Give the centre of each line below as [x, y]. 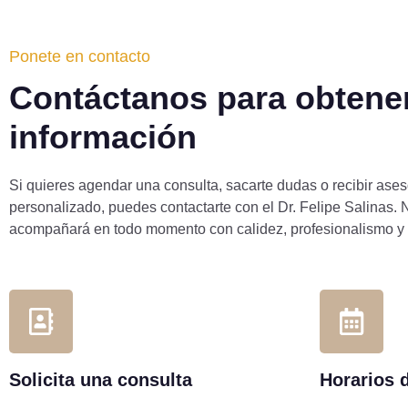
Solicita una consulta [101, 380]
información [103, 137]
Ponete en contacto [80, 56]
